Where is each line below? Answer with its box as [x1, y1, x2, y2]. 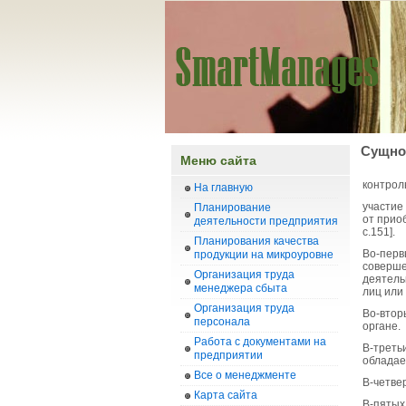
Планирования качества [194, 235, 319, 247]
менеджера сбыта [194, 282, 287, 295]
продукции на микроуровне [194, 248, 333, 261]
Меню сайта [180, 153, 256, 168]
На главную [194, 181, 253, 194]
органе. [362, 320, 401, 333]
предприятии [194, 349, 263, 362]
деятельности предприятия [194, 215, 338, 227]
